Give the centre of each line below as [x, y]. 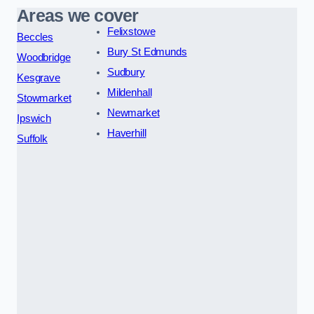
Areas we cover [78, 15]
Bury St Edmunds [147, 52]
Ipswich [34, 118]
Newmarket [133, 112]
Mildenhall [129, 92]
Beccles [35, 37]
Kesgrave [39, 77]
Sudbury [126, 72]
